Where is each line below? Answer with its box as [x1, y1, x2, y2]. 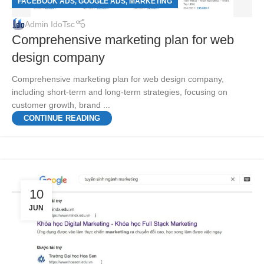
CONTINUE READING [24, 114, 100, 123]
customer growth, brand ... [12, 100, 110, 110]
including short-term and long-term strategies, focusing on [12, 87, 227, 97]
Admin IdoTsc [25, 19, 75, 29]
